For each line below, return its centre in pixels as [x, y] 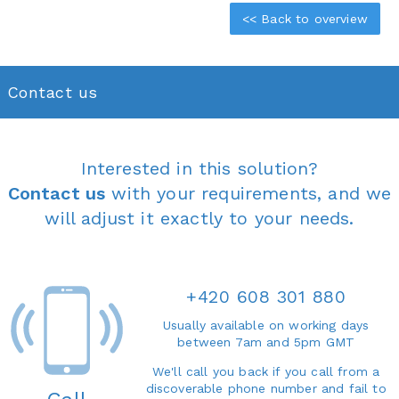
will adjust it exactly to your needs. [199, 218]
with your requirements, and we [248, 193]
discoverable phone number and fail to [266, 388]
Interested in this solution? [199, 168]
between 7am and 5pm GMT [266, 342]
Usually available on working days [266, 325]
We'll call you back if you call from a [266, 371]
